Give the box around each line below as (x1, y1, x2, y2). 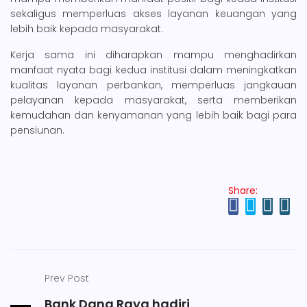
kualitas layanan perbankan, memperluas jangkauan (10, 77, 297, 92)
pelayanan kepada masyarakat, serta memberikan (10, 93, 297, 107)
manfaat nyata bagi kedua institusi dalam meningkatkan (10, 62, 297, 77)
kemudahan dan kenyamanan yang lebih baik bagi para (10, 108, 297, 122)
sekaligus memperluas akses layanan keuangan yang (10, 6, 297, 21)
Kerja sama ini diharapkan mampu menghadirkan (10, 47, 297, 62)
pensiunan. (10, 123, 64, 137)
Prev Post (44, 271, 89, 285)
